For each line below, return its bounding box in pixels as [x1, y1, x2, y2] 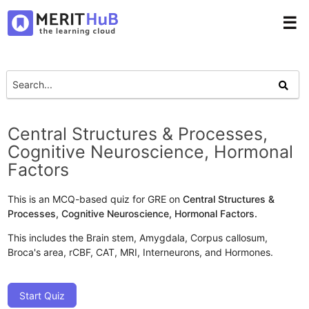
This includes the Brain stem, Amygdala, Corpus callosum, [8, 231, 268, 243]
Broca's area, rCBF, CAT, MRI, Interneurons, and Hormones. [8, 246, 274, 258]
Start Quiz [19, 289, 66, 301]
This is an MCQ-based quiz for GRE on [8, 192, 183, 205]
